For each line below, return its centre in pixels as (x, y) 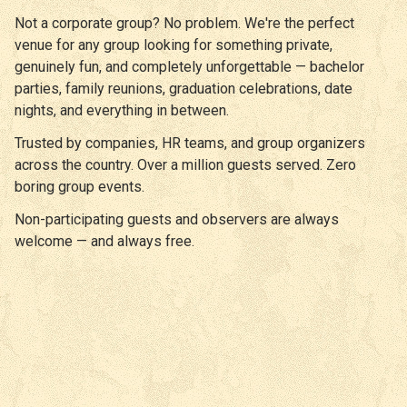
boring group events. (79, 186)
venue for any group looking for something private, (174, 45)
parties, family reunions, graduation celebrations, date (184, 88)
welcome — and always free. (104, 241)
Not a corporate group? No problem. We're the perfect (184, 23)
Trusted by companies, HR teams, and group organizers (190, 143)
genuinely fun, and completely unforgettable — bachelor (189, 66)
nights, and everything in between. (122, 110)
